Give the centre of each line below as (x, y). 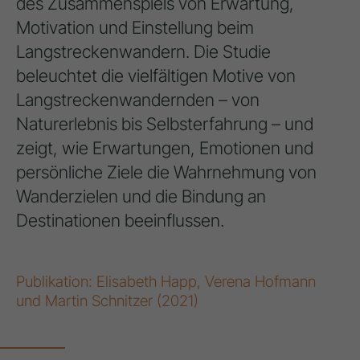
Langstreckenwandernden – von (138, 99)
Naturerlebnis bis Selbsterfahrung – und (165, 123)
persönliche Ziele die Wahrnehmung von (166, 172)
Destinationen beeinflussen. (120, 220)
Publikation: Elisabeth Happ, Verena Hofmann (166, 281)
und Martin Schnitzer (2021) (107, 301)
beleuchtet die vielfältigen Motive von (156, 75)
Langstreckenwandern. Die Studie (143, 51)
